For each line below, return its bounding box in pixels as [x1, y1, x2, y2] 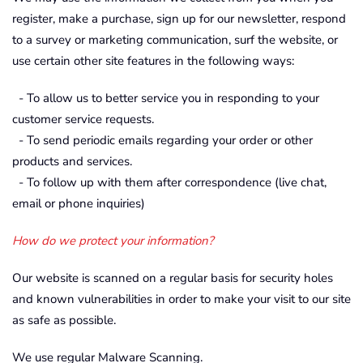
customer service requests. [12, 111, 154, 127]
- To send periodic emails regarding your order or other [12, 132, 313, 148]
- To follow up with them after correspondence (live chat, [12, 174, 327, 190]
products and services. [12, 153, 132, 169]
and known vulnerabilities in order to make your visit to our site [12, 291, 351, 307]
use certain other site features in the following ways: [12, 53, 294, 69]
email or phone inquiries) [12, 195, 145, 211]
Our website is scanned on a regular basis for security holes [12, 270, 333, 286]
